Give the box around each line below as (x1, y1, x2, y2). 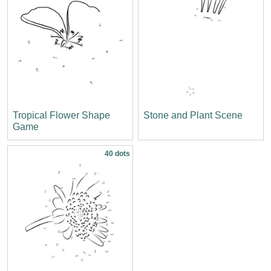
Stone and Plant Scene (143, 109, 243, 120)
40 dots (105, 149, 130, 158)
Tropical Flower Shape (13, 109, 110, 120)
